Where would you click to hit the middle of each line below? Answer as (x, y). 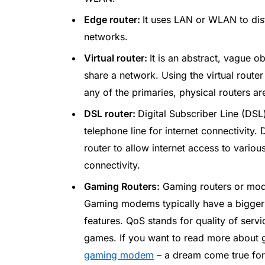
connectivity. (112, 165)
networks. (106, 37)
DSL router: (111, 114)
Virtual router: (117, 58)
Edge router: (114, 20)
